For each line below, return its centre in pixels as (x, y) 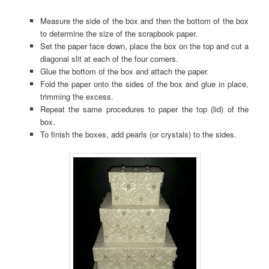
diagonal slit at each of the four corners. (109, 58)
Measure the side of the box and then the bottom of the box (144, 20)
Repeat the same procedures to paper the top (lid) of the (144, 109)
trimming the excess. (77, 96)
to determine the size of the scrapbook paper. (119, 33)
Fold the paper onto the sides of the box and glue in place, (144, 83)
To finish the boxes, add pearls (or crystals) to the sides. (138, 134)
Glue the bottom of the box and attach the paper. (124, 71)
